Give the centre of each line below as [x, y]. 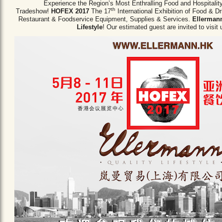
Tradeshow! [33, 11]
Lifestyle [89, 27]
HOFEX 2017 [71, 11]
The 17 [101, 11]
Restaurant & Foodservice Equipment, [74, 19]
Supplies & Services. [161, 19]
